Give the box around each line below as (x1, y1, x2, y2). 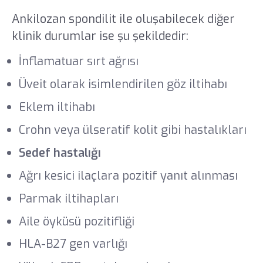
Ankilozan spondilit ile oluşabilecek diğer (11, 11, 235, 28)
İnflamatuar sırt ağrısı (18, 53, 139, 69)
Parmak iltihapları (18, 190, 119, 207)
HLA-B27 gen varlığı (18, 236, 127, 252)
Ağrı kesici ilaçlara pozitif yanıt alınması (18, 167, 238, 184)
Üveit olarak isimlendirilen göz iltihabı (18, 76, 227, 92)
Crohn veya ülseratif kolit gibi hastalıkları (18, 122, 247, 138)
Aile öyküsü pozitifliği (18, 213, 134, 230)
